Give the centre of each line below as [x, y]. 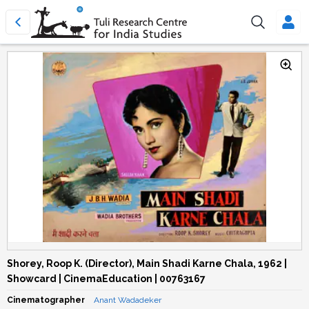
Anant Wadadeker [128, 300]
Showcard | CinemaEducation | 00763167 [106, 279]
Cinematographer [46, 300]
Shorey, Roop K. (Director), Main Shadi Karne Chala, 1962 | [147, 263]
